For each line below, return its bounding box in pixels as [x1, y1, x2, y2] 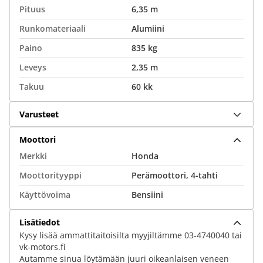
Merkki [19, 150, 47, 161]
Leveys [19, 62, 46, 73]
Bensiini [131, 189, 163, 200]
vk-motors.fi [19, 241, 65, 252]
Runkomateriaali [19, 23, 86, 34]
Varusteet [19, 108, 59, 120]
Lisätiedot [19, 216, 60, 228]
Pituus [19, 4, 45, 15]
